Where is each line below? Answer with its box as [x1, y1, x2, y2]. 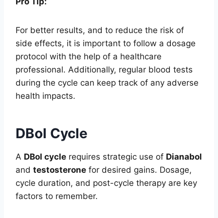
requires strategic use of [66, 151, 166, 162]
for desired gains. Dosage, [86, 164, 192, 175]
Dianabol [166, 151, 202, 162]
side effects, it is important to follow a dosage [16, 38, 196, 48]
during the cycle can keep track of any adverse [16, 77, 199, 88]
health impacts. [16, 91, 75, 101]
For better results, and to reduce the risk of [16, 25, 184, 35]
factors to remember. [16, 191, 98, 201]
